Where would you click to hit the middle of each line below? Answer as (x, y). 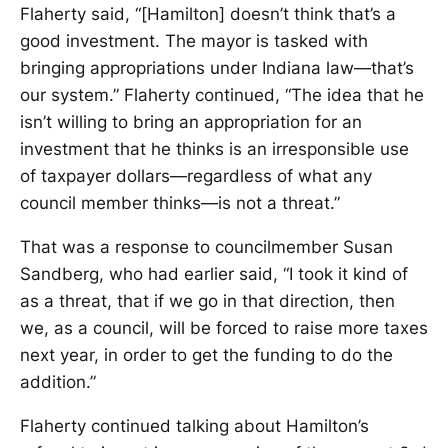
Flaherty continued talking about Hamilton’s (194, 426)
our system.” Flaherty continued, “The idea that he (222, 95)
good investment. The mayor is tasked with (194, 41)
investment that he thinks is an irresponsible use (214, 149)
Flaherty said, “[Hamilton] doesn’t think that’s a (208, 14)
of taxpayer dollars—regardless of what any (196, 176)
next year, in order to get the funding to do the (206, 355)
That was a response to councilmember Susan (206, 247)
